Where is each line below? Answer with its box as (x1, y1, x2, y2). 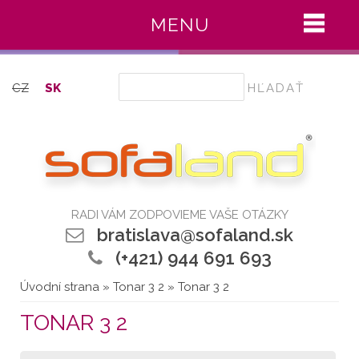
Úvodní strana (20, 279, 99, 294)
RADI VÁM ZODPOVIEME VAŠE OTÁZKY (71, 207, 288, 222)
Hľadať (116, 72, 159, 87)
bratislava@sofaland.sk (97, 224, 293, 245)
